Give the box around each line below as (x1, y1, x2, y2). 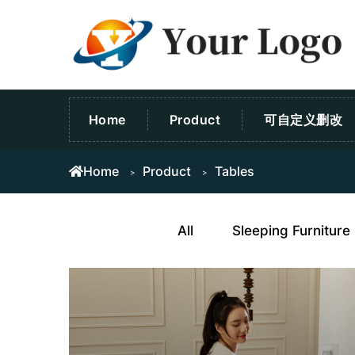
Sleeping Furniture (232, 222, 350, 239)
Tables (215, 162, 254, 179)
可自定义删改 (264, 111, 343, 128)
